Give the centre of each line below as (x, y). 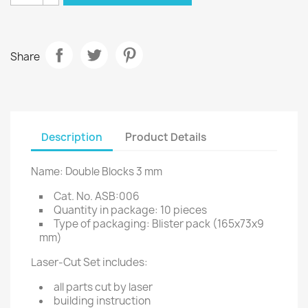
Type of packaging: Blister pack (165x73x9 (159, 224)
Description (72, 137)
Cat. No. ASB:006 (97, 196)
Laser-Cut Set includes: (89, 262)
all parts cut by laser (103, 287)
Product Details (166, 137)
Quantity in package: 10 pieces (130, 210)
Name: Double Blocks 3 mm (97, 172)
